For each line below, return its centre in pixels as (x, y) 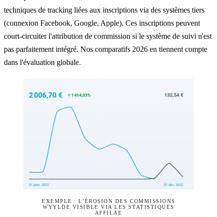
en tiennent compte (178, 49)
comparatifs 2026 (121, 49)
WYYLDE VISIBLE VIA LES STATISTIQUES (108, 207)
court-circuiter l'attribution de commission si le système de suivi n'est (108, 36)
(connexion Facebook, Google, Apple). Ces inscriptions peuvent (102, 23)
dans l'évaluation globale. (42, 62)
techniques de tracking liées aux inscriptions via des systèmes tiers (104, 10)
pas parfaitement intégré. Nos (49, 49)
